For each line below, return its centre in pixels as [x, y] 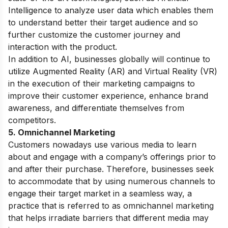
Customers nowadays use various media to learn [102, 145]
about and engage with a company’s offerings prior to [112, 157]
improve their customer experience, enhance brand [108, 96]
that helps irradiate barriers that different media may [108, 218]
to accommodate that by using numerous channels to [112, 181]
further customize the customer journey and [94, 35]
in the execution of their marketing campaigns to [102, 83]
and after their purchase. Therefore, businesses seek [111, 169]
